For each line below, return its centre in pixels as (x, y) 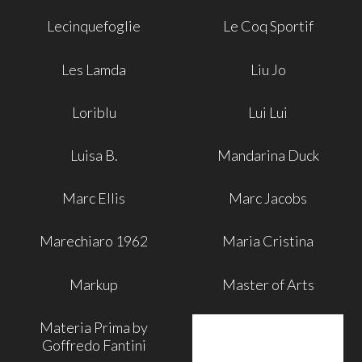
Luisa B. (94, 155)
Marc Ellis (94, 198)
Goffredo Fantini (94, 345)
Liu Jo (268, 69)
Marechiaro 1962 (94, 241)
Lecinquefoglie (94, 26)
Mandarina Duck (268, 155)
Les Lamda (94, 69)
